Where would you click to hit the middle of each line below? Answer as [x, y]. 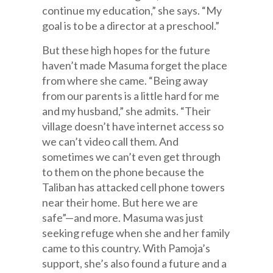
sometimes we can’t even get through [132, 157]
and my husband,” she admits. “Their [127, 111]
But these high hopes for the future [126, 50]
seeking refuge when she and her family [136, 233]
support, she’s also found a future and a [135, 263]
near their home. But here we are [120, 202]
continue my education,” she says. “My [132, 10]
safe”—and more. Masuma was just [123, 218]
